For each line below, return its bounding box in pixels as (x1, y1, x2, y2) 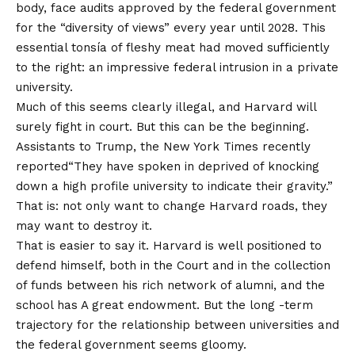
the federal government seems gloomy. (16, 337, 246, 352)
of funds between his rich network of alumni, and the (16, 277, 325, 292)
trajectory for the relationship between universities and (16, 317, 339, 332)
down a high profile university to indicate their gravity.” (16, 178, 333, 193)
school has (16, 297, 81, 312)
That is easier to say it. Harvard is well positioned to (16, 238, 322, 253)
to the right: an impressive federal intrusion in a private (16, 59, 338, 74)
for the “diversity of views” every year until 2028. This (16, 20, 326, 35)
